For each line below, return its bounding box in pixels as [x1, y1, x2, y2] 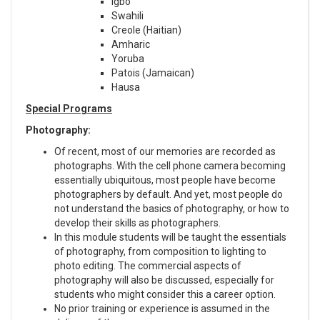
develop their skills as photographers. [54, 216, 221, 229]
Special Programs [26, 102, 112, 114]
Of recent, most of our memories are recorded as [54, 145, 276, 157]
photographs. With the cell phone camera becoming [54, 159, 286, 171]
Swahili [111, 9, 144, 21]
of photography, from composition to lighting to [54, 245, 266, 257]
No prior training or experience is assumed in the [54, 302, 270, 314]
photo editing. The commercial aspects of [54, 259, 241, 271]
